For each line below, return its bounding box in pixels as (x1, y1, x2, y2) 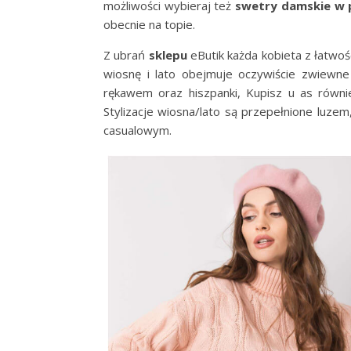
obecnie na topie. (103, 16, 195, 32)
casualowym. (103, 121, 172, 138)
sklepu (148, 46, 187, 63)
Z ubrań (103, 46, 149, 63)
